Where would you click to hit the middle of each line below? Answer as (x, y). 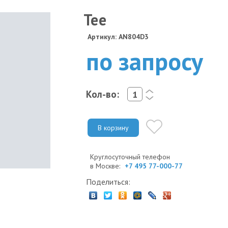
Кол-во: (103, 94)
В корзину (113, 127)
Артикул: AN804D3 (118, 37)
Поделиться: (108, 181)
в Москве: (106, 166)
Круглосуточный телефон (130, 156)
